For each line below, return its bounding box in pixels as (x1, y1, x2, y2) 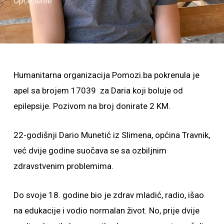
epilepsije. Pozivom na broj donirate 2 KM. (13, 101, 172, 111)
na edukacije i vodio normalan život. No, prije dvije (13, 205, 199, 215)
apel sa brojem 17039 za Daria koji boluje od (13, 85, 183, 95)
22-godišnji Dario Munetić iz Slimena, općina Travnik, (13, 130, 210, 140)
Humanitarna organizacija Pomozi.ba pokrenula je (13, 70, 199, 80)
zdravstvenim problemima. (13, 161, 113, 171)
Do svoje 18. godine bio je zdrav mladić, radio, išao (13, 190, 204, 200)
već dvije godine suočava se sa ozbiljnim (13, 145, 166, 155)
